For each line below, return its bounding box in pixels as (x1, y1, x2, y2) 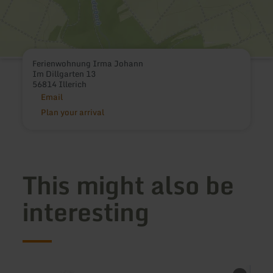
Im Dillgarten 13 (32, 66, 96, 80)
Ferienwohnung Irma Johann (32, 56, 144, 70)
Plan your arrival (40, 105, 104, 119)
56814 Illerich (32, 77, 87, 91)
